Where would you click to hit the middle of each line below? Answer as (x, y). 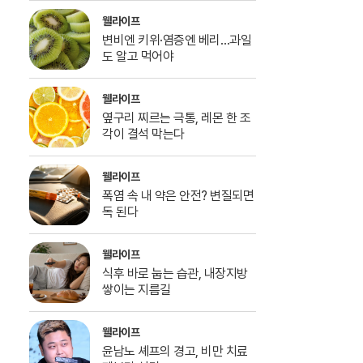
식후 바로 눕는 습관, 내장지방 (175, 273)
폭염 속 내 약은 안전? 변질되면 (178, 195)
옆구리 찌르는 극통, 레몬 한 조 (176, 117)
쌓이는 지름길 (137, 289)
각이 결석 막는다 (143, 134)
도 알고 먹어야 (138, 56)
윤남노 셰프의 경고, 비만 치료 (175, 351)
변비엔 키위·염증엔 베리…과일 (177, 40)
